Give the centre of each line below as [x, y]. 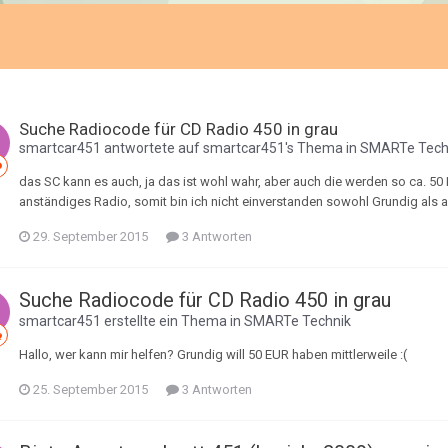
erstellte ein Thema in [172, 321]
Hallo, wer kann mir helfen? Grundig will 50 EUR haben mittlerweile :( [213, 354]
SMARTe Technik [297, 321]
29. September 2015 [90, 236]
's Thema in [322, 148]
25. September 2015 [90, 389]
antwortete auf [152, 148]
